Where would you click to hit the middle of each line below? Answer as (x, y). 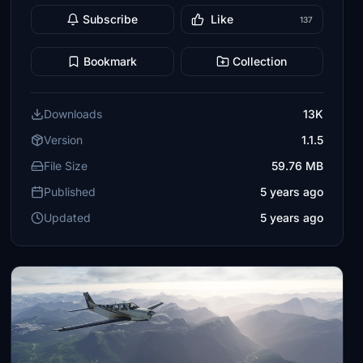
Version (64, 140)
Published (70, 192)
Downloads (73, 114)
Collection (260, 61)
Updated (68, 218)
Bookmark (111, 61)
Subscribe (111, 19)
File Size (66, 166)
